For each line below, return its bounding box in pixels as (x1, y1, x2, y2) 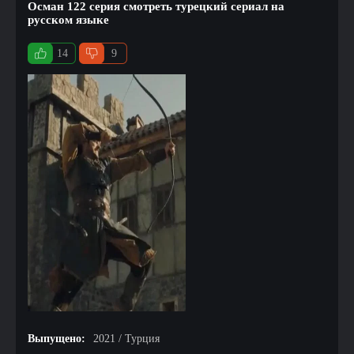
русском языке (28, 13, 109, 26)
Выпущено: (28, 333, 85, 345)
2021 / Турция (93, 333, 160, 345)
